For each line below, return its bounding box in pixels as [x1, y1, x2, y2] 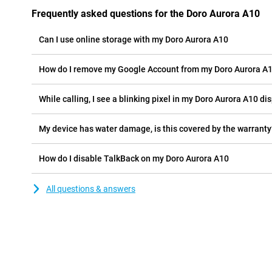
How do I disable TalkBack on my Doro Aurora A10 [39, 154, 229, 163]
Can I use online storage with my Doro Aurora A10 [39, 35, 228, 44]
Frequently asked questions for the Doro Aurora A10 [32, 8, 260, 19]
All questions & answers [46, 184, 135, 194]
